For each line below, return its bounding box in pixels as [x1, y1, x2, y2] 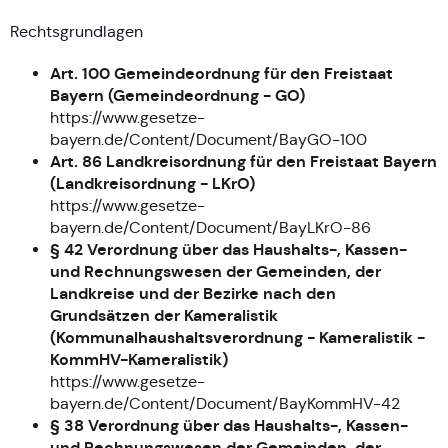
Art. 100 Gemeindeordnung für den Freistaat [50, 62, 393, 84]
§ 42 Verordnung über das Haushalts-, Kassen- [50, 238, 407, 260]
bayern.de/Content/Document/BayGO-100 [50, 129, 367, 149]
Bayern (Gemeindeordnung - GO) [50, 84, 305, 106]
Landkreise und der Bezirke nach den [50, 282, 336, 304]
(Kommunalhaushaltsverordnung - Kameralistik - [50, 326, 425, 348]
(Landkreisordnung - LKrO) [50, 172, 255, 194]
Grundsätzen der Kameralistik [50, 304, 278, 326]
